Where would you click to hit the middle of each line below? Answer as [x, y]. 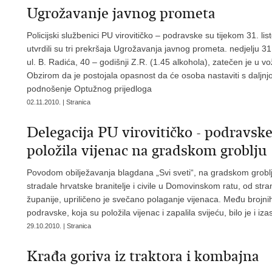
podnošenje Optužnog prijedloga [89, 89]
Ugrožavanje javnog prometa [121, 13]
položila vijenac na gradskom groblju [147, 151]
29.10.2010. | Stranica [59, 226]
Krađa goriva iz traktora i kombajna [143, 256]
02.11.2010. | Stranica [59, 102]
